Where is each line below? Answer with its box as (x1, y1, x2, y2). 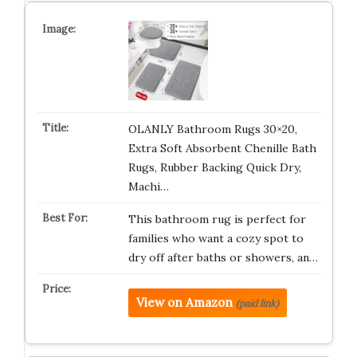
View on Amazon (135, 295, 233, 310)
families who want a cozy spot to (127, 231, 304, 245)
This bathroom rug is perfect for (127, 212, 306, 226)
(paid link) (235, 297, 279, 309)
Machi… (127, 179, 169, 194)
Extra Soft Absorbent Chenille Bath (127, 141, 316, 155)
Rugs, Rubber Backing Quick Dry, (127, 160, 301, 175)
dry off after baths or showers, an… (127, 250, 318, 265)
